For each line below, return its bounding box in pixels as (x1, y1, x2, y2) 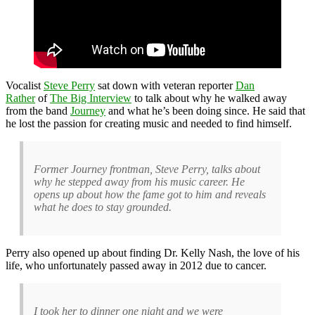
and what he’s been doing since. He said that (105, 104, 305, 117)
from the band (6, 104, 70, 117)
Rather (6, 91, 35, 104)
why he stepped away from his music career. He (34, 175, 245, 188)
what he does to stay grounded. (34, 200, 172, 213)
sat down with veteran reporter (95, 79, 236, 91)
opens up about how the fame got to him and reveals (34, 188, 266, 200)
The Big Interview (50, 91, 131, 104)
